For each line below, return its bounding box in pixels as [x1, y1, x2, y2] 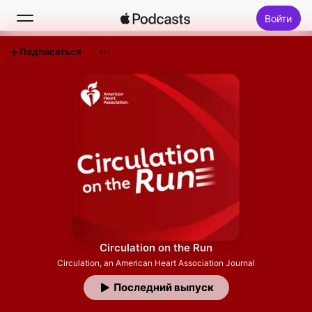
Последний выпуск [113, 281, 214, 294]
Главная [33, 89, 77, 103]
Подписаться [19, 46, 81, 57]
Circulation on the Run [100, 241, 212, 254]
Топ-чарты [33, 156, 91, 170]
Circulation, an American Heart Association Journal [57, 258, 255, 268]
